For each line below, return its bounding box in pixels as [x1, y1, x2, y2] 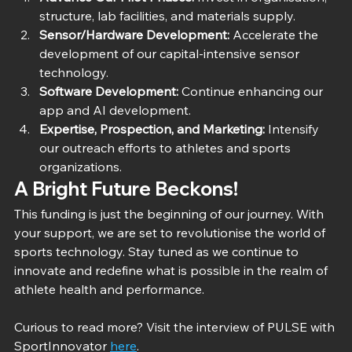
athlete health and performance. [14, 280, 204, 297]
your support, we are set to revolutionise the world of [14, 224, 328, 240]
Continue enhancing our [178, 82, 326, 99]
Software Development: [39, 82, 178, 99]
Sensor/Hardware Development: [39, 26, 229, 42]
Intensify [265, 120, 322, 137]
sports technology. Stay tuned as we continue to [14, 243, 302, 259]
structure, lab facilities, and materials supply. [39, 7, 295, 24]
